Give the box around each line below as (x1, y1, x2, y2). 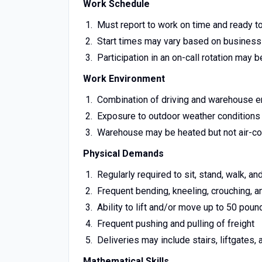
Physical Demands (83, 148, 164, 159)
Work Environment (83, 73, 165, 84)
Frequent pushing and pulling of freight (96, 218, 254, 229)
